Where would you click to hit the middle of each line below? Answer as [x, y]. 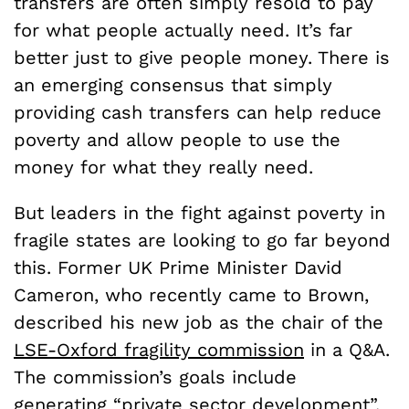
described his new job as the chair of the [199, 322]
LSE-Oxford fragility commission [159, 349]
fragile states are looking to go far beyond [202, 240]
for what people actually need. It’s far [183, 30]
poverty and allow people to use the [177, 139]
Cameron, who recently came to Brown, [191, 294]
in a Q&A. [347, 349]
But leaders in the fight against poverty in [199, 212]
